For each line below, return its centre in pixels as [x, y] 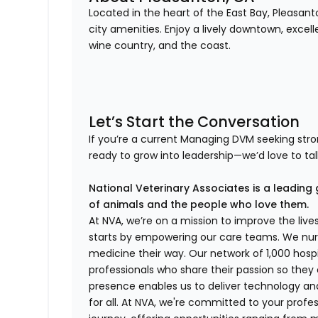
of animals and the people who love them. [199, 205]
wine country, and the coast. [160, 46]
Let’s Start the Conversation [194, 122]
